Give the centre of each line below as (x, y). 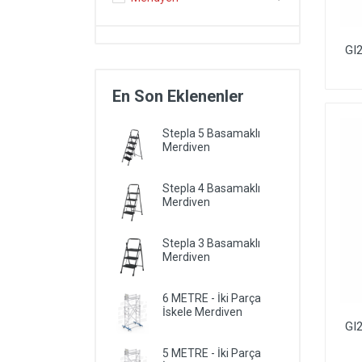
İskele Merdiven (202, 312)
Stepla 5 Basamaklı (211, 133)
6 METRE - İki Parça (212, 298)
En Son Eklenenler (178, 96)
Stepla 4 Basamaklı (211, 188)
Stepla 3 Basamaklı (211, 243)
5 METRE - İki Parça (212, 353)
